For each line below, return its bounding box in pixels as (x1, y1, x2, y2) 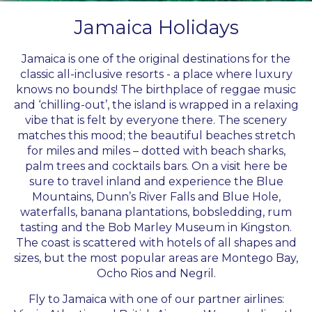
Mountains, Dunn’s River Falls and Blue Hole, (31, 190, 281, 203)
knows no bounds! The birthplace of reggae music (16, 83, 296, 96)
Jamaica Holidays (73, 16, 239, 39)
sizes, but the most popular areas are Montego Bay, (14, 251, 298, 265)
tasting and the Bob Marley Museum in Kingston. (20, 221, 292, 234)
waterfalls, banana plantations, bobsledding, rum (20, 205, 292, 219)
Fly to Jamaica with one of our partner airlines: (28, 292, 284, 306)
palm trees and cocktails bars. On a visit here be (24, 159, 288, 173)
